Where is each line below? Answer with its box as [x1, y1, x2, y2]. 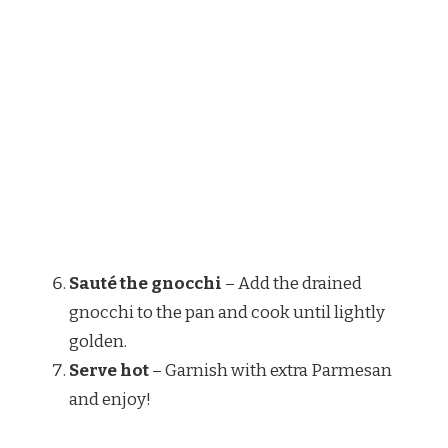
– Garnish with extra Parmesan [149, 359, 392, 381]
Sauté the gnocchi [69, 272, 222, 294]
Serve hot [69, 359, 149, 381]
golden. [69, 330, 127, 352]
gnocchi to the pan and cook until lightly [69, 301, 385, 323]
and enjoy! [69, 388, 151, 410]
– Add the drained [222, 272, 362, 294]
